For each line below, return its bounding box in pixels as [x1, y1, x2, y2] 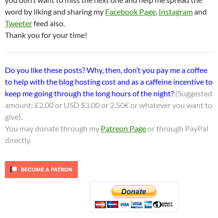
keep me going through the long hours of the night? [5, 88, 174, 98]
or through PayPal [146, 123, 208, 133]
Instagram [159, 6, 193, 16]
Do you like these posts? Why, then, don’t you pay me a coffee [5, 65, 207, 74]
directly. [5, 135, 31, 145]
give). [5, 111, 22, 121]
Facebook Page [105, 6, 156, 16]
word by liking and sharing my [5, 6, 105, 16]
